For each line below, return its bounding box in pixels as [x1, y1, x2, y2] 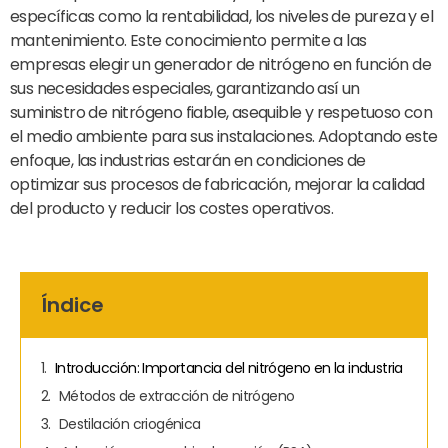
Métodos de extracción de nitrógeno [58, 385, 295, 406]
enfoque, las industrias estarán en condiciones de [10, 149, 366, 173]
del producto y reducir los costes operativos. [10, 197, 333, 221]
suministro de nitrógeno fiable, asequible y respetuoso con [10, 101, 433, 125]
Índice [41, 290, 104, 319]
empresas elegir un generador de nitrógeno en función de [10, 53, 431, 77]
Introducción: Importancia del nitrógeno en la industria [54, 357, 403, 378]
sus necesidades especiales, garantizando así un [10, 77, 360, 101]
